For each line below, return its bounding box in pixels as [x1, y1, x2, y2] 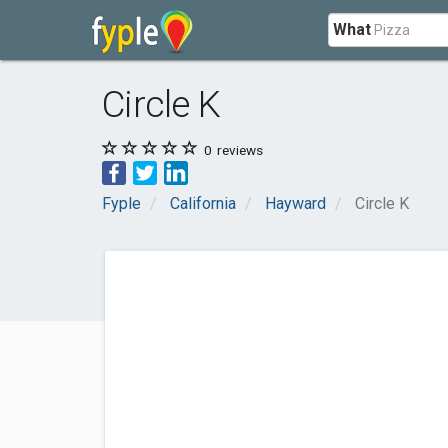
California [170, 194, 236, 213]
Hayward [265, 194, 326, 213]
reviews [214, 142, 263, 158]
